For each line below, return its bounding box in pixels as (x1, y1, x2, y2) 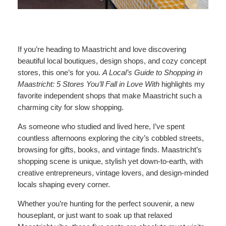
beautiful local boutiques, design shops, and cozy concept (17, 57, 206, 66)
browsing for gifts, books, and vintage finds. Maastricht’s (17, 145, 202, 154)
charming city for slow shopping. (17, 103, 124, 112)
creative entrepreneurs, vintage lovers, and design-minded (17, 168, 208, 177)
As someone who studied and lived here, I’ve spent (17, 122, 185, 131)
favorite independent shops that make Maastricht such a (17, 92, 202, 100)
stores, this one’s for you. (17, 69, 102, 77)
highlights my (159, 80, 205, 89)
